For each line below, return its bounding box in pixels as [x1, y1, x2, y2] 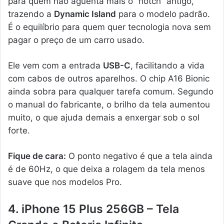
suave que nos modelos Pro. [8, 176, 122, 187]
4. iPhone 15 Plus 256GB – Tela [8, 201, 179, 216]
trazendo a [8, 8, 54, 19]
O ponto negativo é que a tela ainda [66, 150, 212, 161]
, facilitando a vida [130, 60, 204, 70]
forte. [8, 125, 30, 135]
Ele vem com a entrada [8, 60, 103, 70]
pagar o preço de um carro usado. [8, 34, 144, 45]
